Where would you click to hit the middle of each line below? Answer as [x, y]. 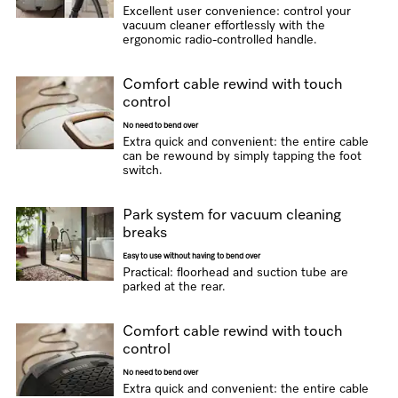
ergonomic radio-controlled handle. [219, 40]
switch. [142, 171]
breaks [144, 233]
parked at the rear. [174, 287]
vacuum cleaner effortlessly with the [223, 26]
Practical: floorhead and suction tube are [235, 273]
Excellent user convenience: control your [236, 12]
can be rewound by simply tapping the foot [242, 156]
